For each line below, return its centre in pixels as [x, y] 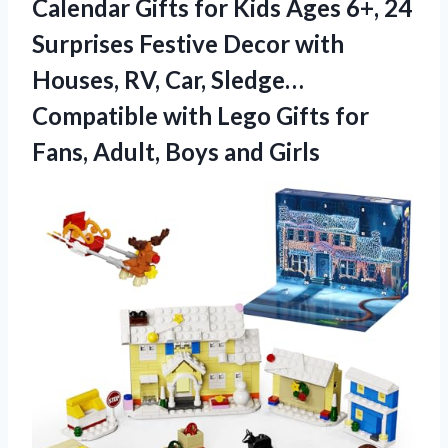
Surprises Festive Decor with [188, 43]
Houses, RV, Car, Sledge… [168, 79]
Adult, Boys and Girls [206, 151]
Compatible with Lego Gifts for [200, 115]
